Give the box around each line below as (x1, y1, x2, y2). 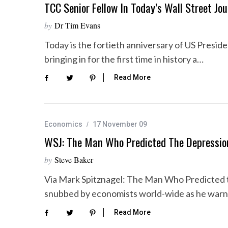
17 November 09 (93, 120, 147, 129)
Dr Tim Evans (54, 20, 100, 31)
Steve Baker (54, 154, 93, 165)
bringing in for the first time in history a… (44, 53, 204, 65)
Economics (44, 120, 82, 129)
